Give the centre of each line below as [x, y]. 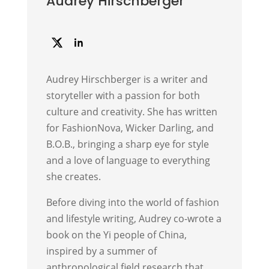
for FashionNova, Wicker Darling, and [130, 128]
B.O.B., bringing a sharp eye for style [127, 144]
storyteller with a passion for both [123, 96]
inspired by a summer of [101, 251]
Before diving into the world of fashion [132, 203]
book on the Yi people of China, [116, 235]
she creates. [73, 177]
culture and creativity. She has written [131, 112]
